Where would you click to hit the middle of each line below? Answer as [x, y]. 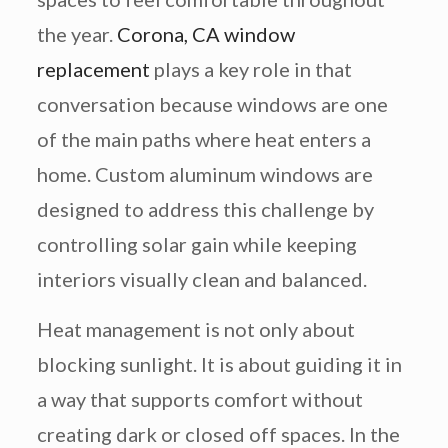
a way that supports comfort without [199, 399]
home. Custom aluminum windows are [204, 174]
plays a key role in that [250, 69]
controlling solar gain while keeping [196, 244]
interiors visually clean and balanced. [201, 279]
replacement [93, 69]
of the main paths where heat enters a [203, 139]
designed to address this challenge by [205, 209]
